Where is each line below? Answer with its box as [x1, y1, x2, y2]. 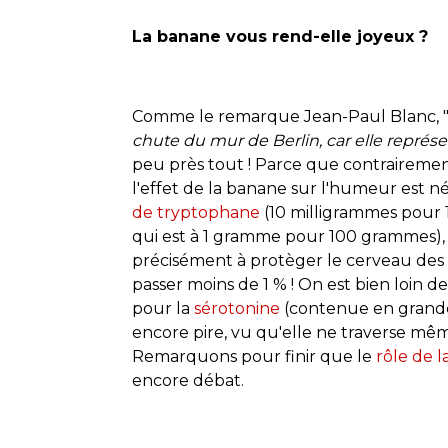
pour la [132, 298, 190, 318]
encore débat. [132, 370, 244, 390]
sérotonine [190, 298, 280, 318]
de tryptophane [132, 202, 260, 222]
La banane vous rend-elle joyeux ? [132, 26, 428, 46]
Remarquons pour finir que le [132, 346, 376, 366]
